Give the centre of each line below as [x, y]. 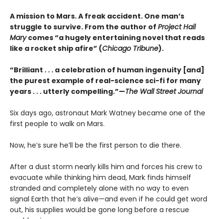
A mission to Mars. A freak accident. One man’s [97, 16]
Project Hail [177, 27]
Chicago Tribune [130, 49]
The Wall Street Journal [164, 92]
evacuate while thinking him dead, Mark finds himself [100, 178]
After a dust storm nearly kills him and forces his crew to [106, 167]
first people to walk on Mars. [57, 124]
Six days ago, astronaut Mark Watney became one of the [108, 113]
